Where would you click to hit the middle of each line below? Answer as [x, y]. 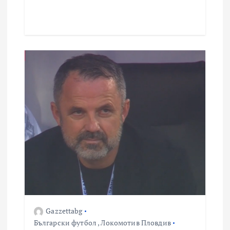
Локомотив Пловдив [136, 223]
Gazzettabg [64, 211]
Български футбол [65, 223]
